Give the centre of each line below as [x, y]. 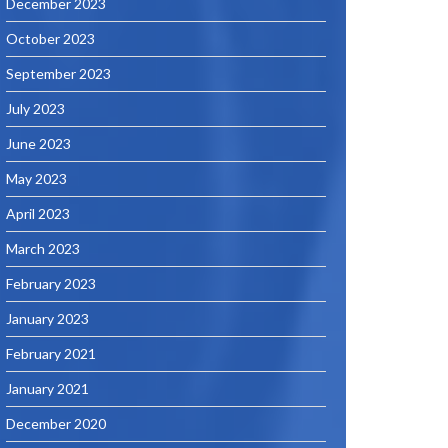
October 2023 [50, 38]
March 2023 [43, 248]
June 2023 [38, 143]
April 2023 [38, 213]
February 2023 [51, 283]
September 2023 [58, 73]
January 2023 [47, 318]
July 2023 [35, 108]
